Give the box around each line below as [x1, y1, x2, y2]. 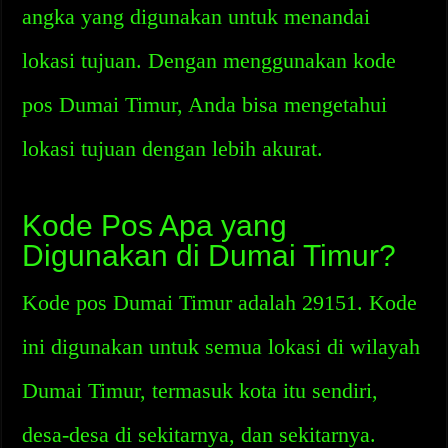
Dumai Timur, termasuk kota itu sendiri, [22, 378, 379, 403]
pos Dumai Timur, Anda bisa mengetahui [22, 92, 388, 117]
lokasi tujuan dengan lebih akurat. [22, 136, 324, 161]
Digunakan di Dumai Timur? [22, 239, 397, 272]
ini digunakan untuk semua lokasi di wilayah [22, 334, 421, 359]
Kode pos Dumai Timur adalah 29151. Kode [22, 290, 418, 315]
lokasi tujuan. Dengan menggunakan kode [22, 48, 397, 73]
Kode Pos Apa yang [22, 209, 288, 242]
